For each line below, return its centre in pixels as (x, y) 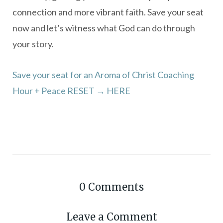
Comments (116, 187)
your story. (33, 44)
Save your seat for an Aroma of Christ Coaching (103, 74)
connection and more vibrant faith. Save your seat (108, 12)
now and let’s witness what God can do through (104, 28)
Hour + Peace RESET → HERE (71, 90)
